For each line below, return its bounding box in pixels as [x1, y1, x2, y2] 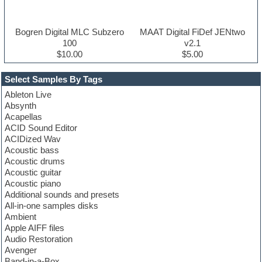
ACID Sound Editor [5, 122, 78, 133]
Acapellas [5, 111, 43, 122]
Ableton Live [5, 89, 52, 99]
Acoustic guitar [5, 167, 62, 177]
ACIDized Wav [5, 133, 61, 144]
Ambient [5, 211, 37, 222]
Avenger [5, 244, 37, 255]
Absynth [5, 100, 37, 111]
